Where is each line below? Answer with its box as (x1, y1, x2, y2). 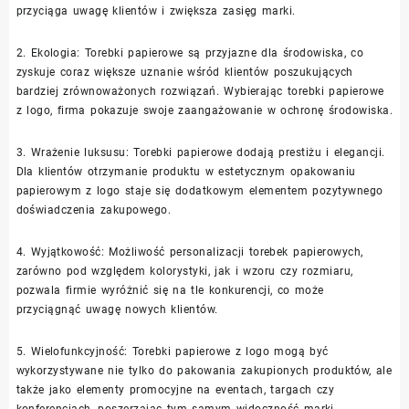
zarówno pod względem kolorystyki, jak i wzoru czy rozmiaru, (16, 264, 353, 278)
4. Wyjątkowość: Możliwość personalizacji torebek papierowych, (16, 245, 363, 258)
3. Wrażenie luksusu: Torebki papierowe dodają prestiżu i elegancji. (16, 145, 385, 159)
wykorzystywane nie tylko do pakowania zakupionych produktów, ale (16, 363, 393, 377)
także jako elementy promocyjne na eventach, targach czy (16, 383, 335, 396)
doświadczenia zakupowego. (16, 203, 172, 216)
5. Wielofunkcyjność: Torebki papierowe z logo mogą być (16, 344, 329, 358)
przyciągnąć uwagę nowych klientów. (16, 302, 218, 316)
